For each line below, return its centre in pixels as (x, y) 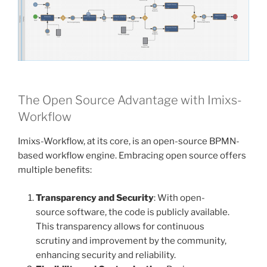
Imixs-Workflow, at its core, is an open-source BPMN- (129, 142)
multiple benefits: (55, 170)
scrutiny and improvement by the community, (131, 240)
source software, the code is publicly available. (133, 212)
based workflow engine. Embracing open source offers (132, 156)
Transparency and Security (95, 198)
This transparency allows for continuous (120, 226)
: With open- (179, 198)
